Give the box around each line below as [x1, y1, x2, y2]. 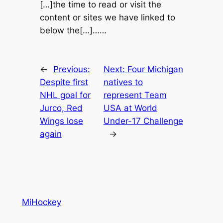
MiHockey [21, 197, 61, 208]
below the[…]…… [39, 25, 107, 35]
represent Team [103, 90, 167, 101]
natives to [103, 77, 143, 88]
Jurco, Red [39, 103, 83, 113]
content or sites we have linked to [39, 12, 175, 22]
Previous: [53, 64, 90, 75]
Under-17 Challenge [103, 116, 183, 126]
